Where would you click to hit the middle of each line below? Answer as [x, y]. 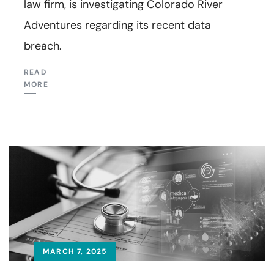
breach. [43, 46]
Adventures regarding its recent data [117, 25]
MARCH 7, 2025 [75, 251]
